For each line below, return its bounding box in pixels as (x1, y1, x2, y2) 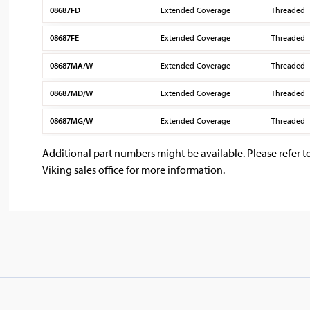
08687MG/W (50, 116, 93, 126)
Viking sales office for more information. (42, 163, 226, 176)
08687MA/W (50, 60, 93, 71)
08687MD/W (50, 88, 93, 98)
